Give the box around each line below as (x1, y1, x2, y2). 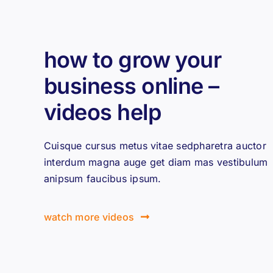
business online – (43, 72, 225, 99)
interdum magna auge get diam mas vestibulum (43, 155, 268, 168)
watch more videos (43, 210, 135, 223)
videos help (43, 98, 161, 126)
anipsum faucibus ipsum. (43, 172, 161, 185)
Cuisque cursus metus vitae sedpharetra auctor (43, 139, 266, 152)
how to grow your (43, 46, 222, 73)
